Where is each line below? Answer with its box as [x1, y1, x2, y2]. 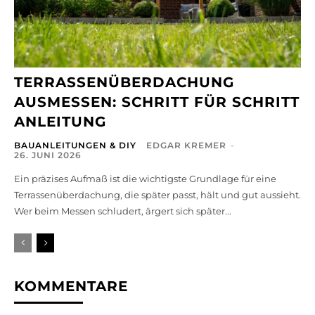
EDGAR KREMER [146, 140, 226, 151]
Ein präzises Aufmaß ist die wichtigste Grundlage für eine [14, 173, 276, 185]
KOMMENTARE [14, 278, 128, 295]
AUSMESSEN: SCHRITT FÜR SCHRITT [14, 94, 300, 111]
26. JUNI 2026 [14, 150, 82, 161]
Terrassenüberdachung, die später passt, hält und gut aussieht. [14, 189, 301, 201]
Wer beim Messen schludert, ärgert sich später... [14, 205, 231, 217]
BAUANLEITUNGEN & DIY [14, 140, 136, 151]
